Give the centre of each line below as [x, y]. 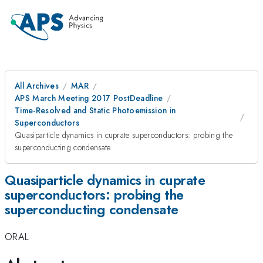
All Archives [37, 86]
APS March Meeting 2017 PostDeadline [89, 98]
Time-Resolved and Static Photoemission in [95, 110]
